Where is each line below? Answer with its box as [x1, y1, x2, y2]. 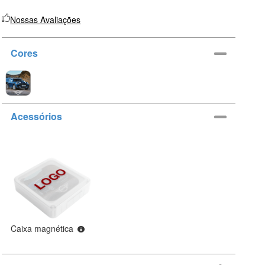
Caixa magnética [11, 222, 76, 234]
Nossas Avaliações [10, 14, 81, 25]
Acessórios [11, 109, 63, 123]
